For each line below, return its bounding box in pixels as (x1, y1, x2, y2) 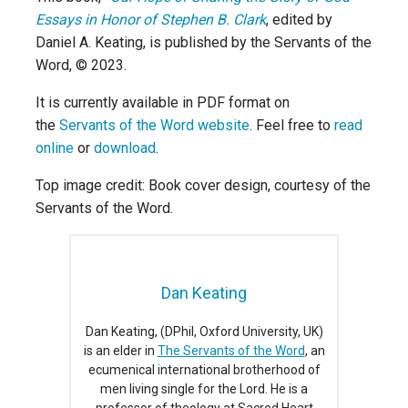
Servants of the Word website (59, 116, 250, 134)
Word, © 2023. (36, 56, 130, 74)
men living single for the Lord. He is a (100, 381, 308, 396)
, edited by (266, 10, 332, 28)
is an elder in (83, 342, 158, 358)
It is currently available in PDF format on (36, 93, 290, 111)
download (94, 138, 156, 157)
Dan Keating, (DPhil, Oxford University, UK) (85, 323, 323, 339)
